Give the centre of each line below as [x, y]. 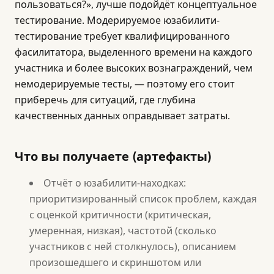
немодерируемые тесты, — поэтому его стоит [125, 84]
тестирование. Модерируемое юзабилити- [117, 20]
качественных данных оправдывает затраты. [122, 116]
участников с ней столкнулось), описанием [133, 246]
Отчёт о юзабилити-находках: [115, 183]
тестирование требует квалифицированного [122, 36]
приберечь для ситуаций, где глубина [105, 100]
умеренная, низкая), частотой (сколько [123, 231]
